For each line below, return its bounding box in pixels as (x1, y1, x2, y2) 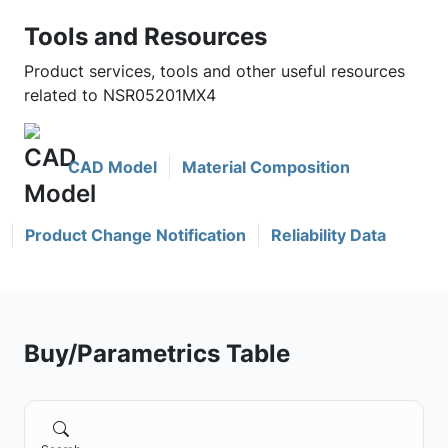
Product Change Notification (25, 225, 246, 245)
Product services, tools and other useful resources (24, 61, 405, 81)
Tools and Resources (24, 21, 267, 51)
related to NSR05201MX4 (24, 85, 216, 105)
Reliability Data (271, 225, 386, 245)
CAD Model (68, 157, 157, 177)
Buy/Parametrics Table (24, 338, 290, 368)
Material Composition (182, 157, 350, 177)
